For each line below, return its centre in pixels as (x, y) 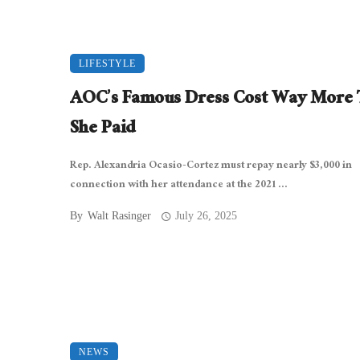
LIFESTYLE (107, 64)
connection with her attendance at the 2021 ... (179, 186)
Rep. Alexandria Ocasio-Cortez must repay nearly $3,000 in (211, 167)
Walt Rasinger (119, 216)
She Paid (102, 130)
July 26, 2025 (207, 216)
